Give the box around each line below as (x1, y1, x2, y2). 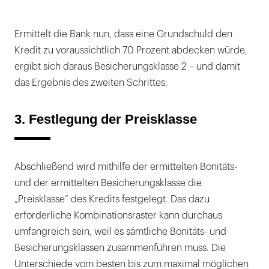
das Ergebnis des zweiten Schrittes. (14, 78, 168, 88)
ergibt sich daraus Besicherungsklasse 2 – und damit (14, 62, 240, 72)
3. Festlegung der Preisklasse (14, 112, 197, 127)
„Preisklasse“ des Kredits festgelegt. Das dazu (14, 195, 210, 205)
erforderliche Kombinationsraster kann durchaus (14, 211, 222, 221)
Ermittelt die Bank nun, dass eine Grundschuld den (14, 29, 232, 40)
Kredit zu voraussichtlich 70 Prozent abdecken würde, (14, 46, 247, 56)
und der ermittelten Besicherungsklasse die (14, 178, 202, 189)
